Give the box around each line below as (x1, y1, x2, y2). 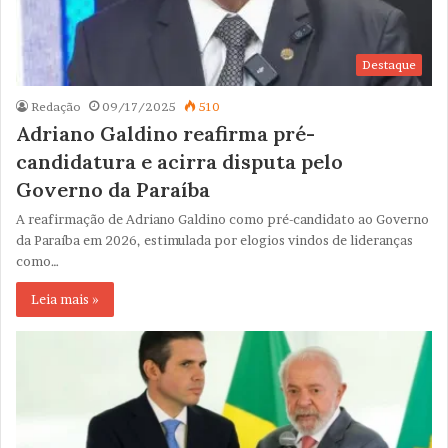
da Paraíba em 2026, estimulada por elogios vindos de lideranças (16, 232, 413, 249)
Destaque (362, 57, 416, 73)
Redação (31, 99, 81, 115)
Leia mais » (31, 291, 99, 308)
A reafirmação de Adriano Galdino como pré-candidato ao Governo (16, 211, 429, 228)
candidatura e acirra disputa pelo (16, 149, 343, 175)
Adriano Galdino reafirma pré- (16, 121, 315, 147)
